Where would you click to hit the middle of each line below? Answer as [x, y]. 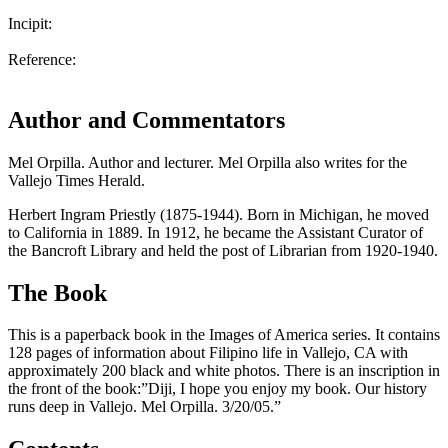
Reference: [42, 59]
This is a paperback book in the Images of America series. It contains [224, 335]
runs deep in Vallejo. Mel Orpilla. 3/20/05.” [144, 407]
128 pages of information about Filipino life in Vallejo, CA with [208, 353]
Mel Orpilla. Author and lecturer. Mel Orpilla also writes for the [207, 162]
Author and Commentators [146, 119]
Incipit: [30, 23]
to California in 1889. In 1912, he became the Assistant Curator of [215, 232]
